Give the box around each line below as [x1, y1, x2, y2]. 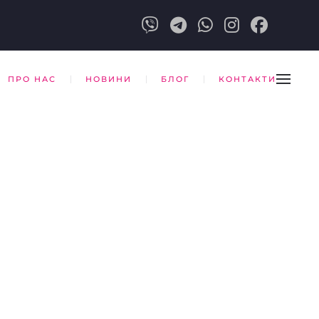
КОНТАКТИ [219, 73, 276, 84]
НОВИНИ [85, 73, 132, 84]
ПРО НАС [8, 73, 56, 84]
